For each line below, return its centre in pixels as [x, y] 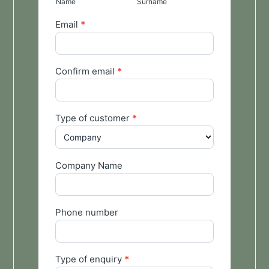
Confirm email [86, 71]
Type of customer [93, 118]
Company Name [90, 165]
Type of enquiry [89, 259]
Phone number [88, 212]
